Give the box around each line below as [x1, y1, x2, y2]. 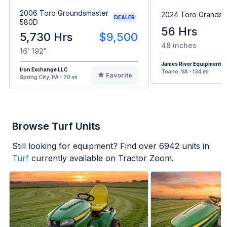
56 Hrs [161, 24, 197, 38]
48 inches [161, 41, 197, 50]
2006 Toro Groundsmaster [20, 8, 108, 17]
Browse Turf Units [12, 120, 100, 132]
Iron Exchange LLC [20, 66, 68, 72]
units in [179, 140, 209, 151]
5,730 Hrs [20, 30, 72, 44]
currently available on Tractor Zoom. [31, 153, 174, 163]
